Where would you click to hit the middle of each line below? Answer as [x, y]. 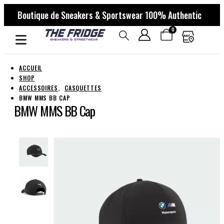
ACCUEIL [31, 68]
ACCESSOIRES [38, 88]
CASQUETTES [83, 88]
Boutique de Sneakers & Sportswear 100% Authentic [109, 15]
